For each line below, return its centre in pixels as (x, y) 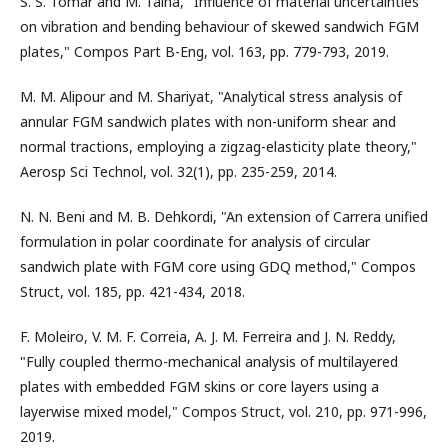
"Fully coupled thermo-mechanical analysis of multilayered (209, 361)
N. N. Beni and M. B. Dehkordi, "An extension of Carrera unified (224, 216)
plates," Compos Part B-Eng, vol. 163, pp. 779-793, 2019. (204, 51)
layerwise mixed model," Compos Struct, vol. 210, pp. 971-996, (223, 411)
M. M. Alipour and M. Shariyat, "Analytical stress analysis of (211, 96)
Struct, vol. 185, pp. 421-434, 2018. (132, 291)
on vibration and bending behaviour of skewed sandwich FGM (219, 26)
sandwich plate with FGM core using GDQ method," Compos (218, 266)
